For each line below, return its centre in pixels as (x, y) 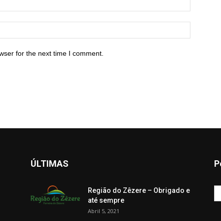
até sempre (106, 200)
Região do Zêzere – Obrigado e (139, 190)
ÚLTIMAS (50, 164)
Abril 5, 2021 (104, 211)
